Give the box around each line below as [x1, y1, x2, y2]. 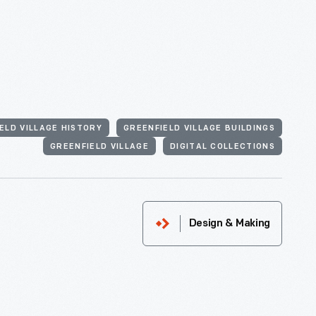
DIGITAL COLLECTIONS [169, 143, 275, 151]
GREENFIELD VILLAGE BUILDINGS [123, 125, 275, 133]
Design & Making [188, 219, 270, 229]
